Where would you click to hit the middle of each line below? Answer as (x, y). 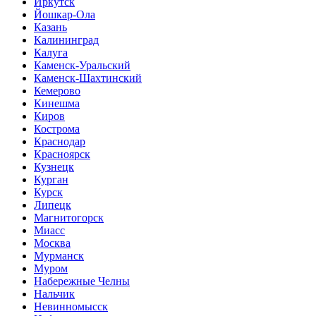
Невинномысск (71, 306)
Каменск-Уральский (82, 65)
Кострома (57, 128)
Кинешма (57, 103)
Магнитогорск (69, 217)
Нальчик (54, 293)
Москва (52, 243)
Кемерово (57, 90)
